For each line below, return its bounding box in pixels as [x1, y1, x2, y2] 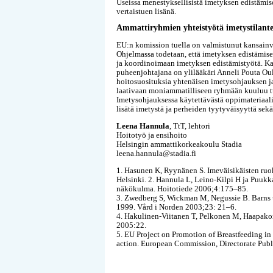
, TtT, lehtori [169, 121, 210, 130]
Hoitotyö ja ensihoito [116, 130, 187, 140]
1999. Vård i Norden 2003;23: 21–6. [116, 202, 236, 211]
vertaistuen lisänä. [116, 6, 176, 16]
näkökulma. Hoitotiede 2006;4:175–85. [116, 183, 248, 193]
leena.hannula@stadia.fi [116, 148, 196, 158]
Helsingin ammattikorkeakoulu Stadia [116, 139, 242, 149]
